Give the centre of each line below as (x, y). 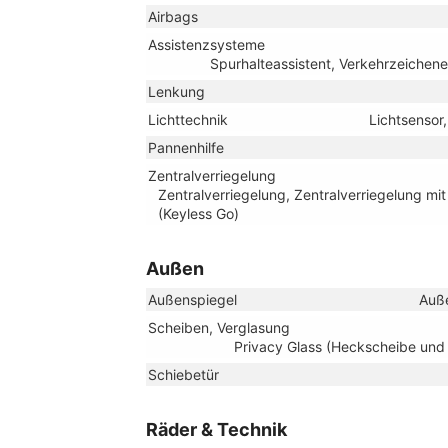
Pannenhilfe (186, 147)
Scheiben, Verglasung (219, 327)
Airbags (173, 16)
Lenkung (176, 91)
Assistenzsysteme (206, 44)
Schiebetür (183, 374)
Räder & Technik (216, 429)
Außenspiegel (192, 299)
